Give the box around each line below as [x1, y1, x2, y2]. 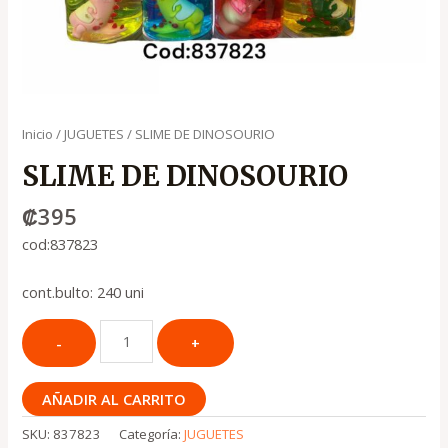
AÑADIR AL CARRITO [42, 388, 187, 409]
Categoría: [119, 425, 185, 444]
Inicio [22, 125, 54, 144]
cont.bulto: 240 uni [22, 282, 145, 303]
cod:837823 [22, 233, 99, 254]
